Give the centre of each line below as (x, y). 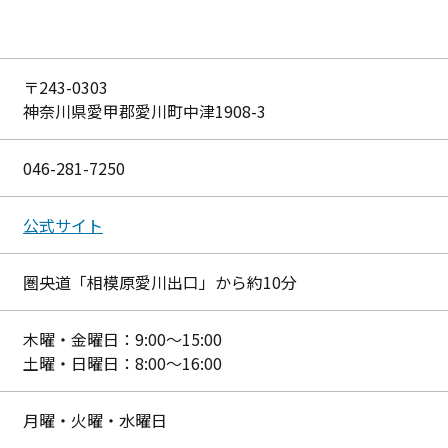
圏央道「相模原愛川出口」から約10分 (160, 282)
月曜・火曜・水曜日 (95, 420)
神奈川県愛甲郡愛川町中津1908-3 (144, 111)
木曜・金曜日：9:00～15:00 (122, 339)
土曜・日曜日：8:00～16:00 (122, 363)
